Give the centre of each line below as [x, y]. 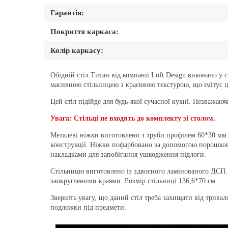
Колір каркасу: [77, 51]
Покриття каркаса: [84, 32]
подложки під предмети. [88, 208]
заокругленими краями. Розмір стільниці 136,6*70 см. [134, 181]
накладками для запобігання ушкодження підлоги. [128, 155]
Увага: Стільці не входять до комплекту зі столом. [133, 119]
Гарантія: [67, 13]
